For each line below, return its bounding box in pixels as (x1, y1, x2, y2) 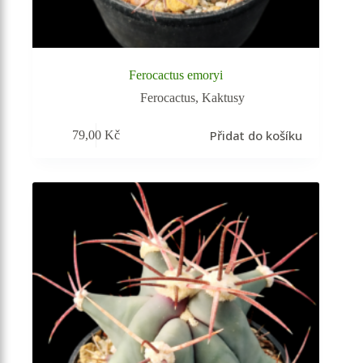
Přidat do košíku (209, 127, 302, 144)
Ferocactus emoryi (129, 67, 224, 82)
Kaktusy (201, 90, 245, 105)
